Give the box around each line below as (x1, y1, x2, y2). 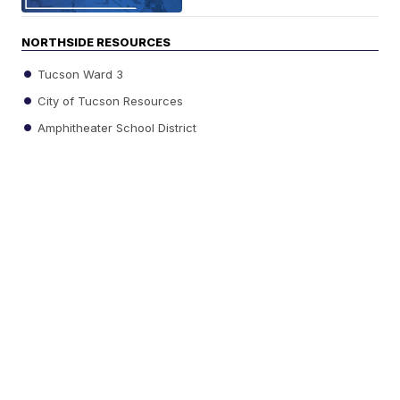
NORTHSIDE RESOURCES (21, 34, 171, 49)
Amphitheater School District (34, 120, 197, 135)
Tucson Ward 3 (34, 66, 124, 81)
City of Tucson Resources (34, 93, 184, 108)
